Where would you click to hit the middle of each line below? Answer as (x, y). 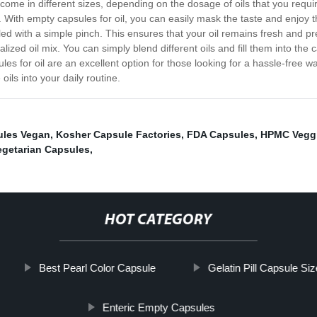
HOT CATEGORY (158, 221)
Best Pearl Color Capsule (97, 268)
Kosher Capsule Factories (119, 135)
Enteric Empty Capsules (158, 308)
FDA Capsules (221, 135)
